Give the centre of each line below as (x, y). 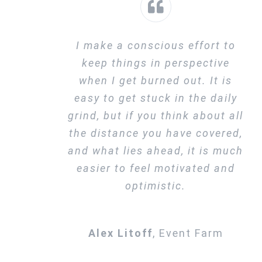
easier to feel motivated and (156, 168)
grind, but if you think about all (156, 116)
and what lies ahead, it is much (156, 151)
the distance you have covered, (156, 133)
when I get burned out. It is (156, 81)
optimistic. (156, 186)
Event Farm (191, 233)
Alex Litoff (120, 233)
